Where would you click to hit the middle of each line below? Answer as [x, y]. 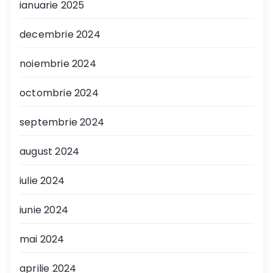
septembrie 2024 [62, 122]
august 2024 [50, 151]
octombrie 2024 [59, 93]
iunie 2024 [44, 210]
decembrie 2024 [60, 34]
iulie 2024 [42, 180]
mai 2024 [42, 239]
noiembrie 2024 [58, 63]
